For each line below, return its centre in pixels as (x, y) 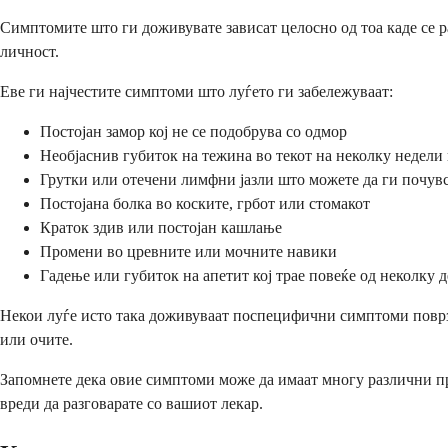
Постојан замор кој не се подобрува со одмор (193, 131)
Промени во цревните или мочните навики (188, 251)
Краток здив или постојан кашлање (161, 227)
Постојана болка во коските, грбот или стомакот (205, 203)
